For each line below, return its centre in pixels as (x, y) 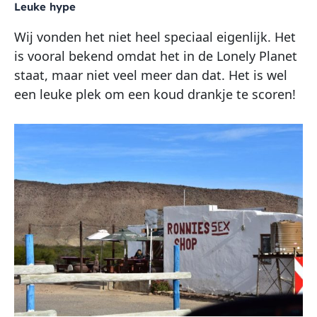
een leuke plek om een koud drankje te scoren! (155, 94)
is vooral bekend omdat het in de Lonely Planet (156, 56)
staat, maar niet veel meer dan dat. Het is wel (151, 75)
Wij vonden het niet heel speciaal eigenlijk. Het (155, 36)
